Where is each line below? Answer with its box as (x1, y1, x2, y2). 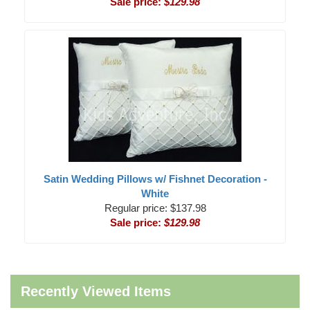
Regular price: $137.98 (104, 202, 206, 214)
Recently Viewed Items (21, 284, 171, 299)
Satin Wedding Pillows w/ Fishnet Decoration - (43, 173, 267, 185)
